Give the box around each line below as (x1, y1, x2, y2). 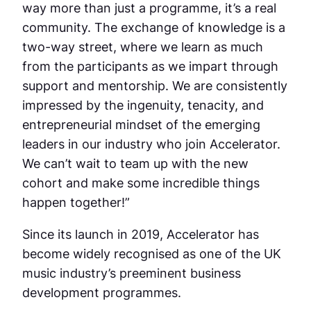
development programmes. (22, 285, 188, 301)
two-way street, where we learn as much (22, 38, 263, 54)
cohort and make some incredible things (22, 174, 260, 190)
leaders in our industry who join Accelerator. (22, 135, 280, 151)
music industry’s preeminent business (22, 265, 241, 281)
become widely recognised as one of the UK (22, 246, 281, 262)
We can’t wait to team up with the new (22, 155, 249, 171)
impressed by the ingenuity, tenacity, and (22, 96, 264, 112)
